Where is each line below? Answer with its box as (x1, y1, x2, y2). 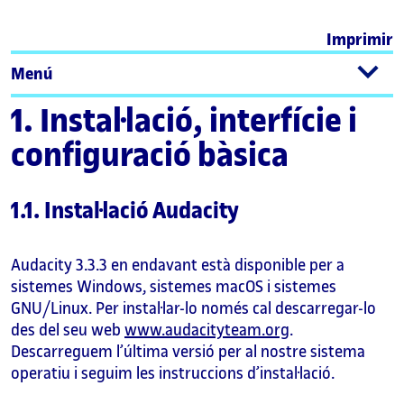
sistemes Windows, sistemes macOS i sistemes (11, 278, 336, 296)
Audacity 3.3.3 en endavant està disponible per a (11, 256, 344, 274)
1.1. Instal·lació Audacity (11, 199, 239, 224)
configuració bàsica (11, 138, 289, 174)
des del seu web (11, 321, 124, 339)
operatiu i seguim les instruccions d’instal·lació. (11, 364, 335, 382)
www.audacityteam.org (124, 321, 289, 339)
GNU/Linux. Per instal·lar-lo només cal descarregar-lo (11, 299, 376, 317)
